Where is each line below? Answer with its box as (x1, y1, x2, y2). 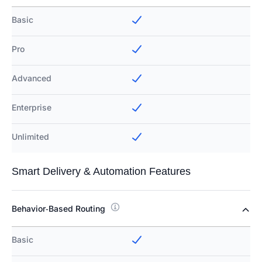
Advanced (12, 73, 51, 84)
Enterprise (12, 102, 51, 113)
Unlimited (12, 132, 49, 142)
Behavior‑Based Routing (12, 204, 105, 214)
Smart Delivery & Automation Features (12, 166, 191, 178)
